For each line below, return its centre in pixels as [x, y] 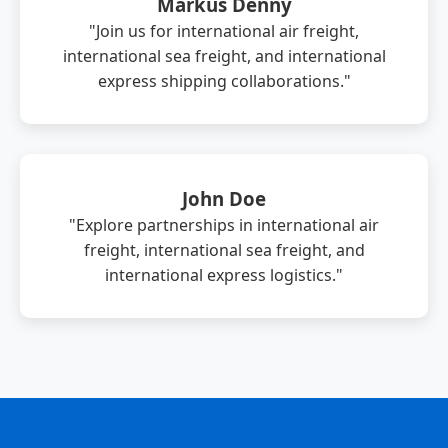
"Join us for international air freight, [224, 31]
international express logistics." [224, 275]
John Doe [224, 199]
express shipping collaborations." [224, 81]
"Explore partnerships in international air [224, 225]
